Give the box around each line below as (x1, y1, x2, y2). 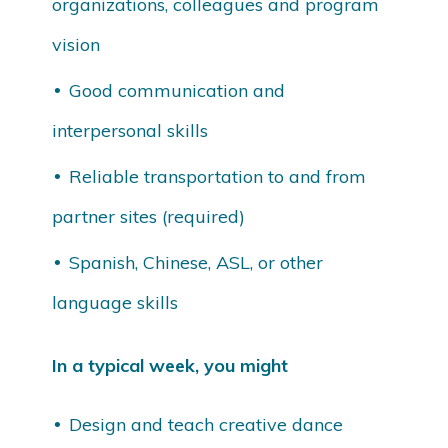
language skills (52, 291, 179, 315)
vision (52, 33, 101, 57)
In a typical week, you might (52, 354, 289, 378)
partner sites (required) (52, 205, 246, 229)
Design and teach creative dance (69, 413, 344, 437)
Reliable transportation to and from (69, 165, 367, 189)
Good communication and (69, 79, 286, 103)
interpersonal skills (52, 119, 209, 143)
